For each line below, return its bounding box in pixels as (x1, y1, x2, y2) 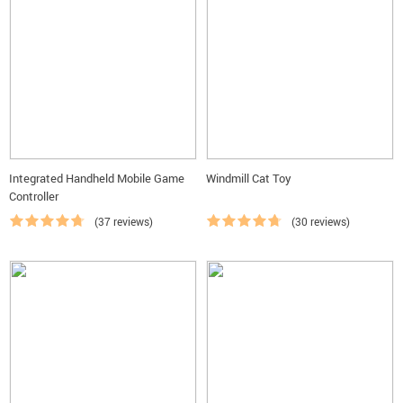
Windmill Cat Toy (206, 170, 291, 186)
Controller (9, 188, 58, 204)
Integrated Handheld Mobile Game (9, 170, 184, 186)
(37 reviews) (94, 214, 153, 228)
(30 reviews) (291, 214, 350, 228)
